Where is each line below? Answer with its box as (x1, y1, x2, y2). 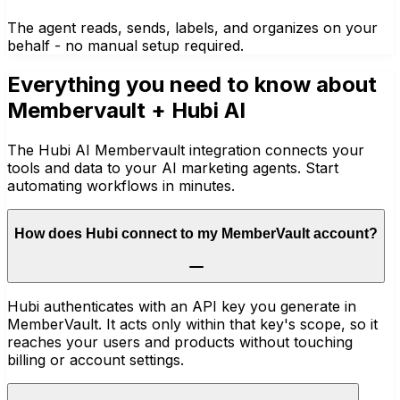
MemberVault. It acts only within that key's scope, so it (7, 314, 378, 333)
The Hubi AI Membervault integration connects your (7, 141, 364, 160)
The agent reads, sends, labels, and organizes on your (7, 18, 378, 37)
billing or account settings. (7, 350, 184, 369)
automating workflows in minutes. (7, 177, 235, 196)
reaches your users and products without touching (7, 332, 353, 351)
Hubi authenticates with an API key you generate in (7, 296, 356, 315)
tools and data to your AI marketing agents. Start (7, 159, 338, 178)
